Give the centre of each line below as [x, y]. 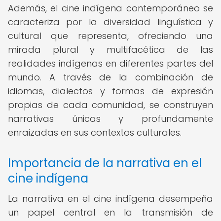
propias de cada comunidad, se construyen [110, 105]
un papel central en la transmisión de [110, 212]
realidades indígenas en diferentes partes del [110, 63]
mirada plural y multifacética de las [110, 50]
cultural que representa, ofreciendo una [110, 36]
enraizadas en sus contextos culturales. [95, 132]
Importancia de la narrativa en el [105, 163]
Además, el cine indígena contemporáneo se [110, 8]
